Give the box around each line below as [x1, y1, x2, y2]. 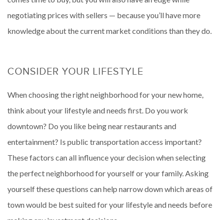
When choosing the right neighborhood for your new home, [7, 89, 203, 99]
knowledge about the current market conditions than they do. [7, 26, 212, 35]
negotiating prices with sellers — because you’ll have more [7, 10, 200, 20]
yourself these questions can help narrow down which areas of [7, 184, 213, 193]
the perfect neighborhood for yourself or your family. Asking [7, 168, 209, 178]
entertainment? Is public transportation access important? [7, 137, 202, 146]
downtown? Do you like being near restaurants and [7, 121, 176, 131]
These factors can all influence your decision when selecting [7, 152, 206, 162]
